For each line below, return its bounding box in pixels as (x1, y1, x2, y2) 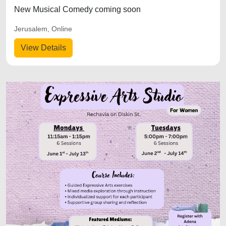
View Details (21, 43, 66, 52)
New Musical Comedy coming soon (14, 5, 141, 14)
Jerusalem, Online (14, 25, 72, 33)
